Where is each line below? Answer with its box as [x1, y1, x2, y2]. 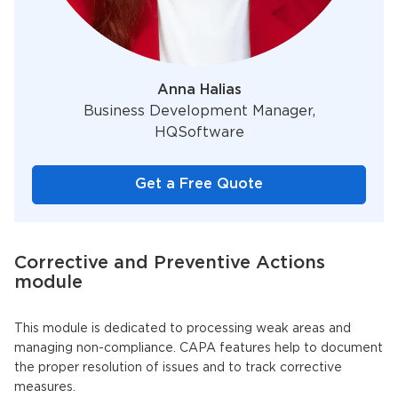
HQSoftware [154, 125, 244, 139]
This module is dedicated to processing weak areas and [14, 322, 351, 334]
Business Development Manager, [83, 104, 315, 118]
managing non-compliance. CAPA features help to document [14, 342, 383, 354]
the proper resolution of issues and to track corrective [14, 362, 342, 373]
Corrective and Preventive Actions [14, 254, 325, 271]
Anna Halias [156, 83, 242, 97]
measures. [14, 381, 76, 393]
